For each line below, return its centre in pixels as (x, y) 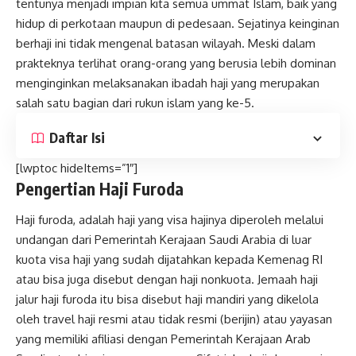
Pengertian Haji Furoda (100, 188)
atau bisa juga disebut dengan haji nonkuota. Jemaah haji (167, 280)
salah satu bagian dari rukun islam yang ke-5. (135, 103)
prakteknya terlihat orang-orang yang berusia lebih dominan (176, 63)
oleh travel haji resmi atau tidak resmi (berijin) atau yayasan (174, 319)
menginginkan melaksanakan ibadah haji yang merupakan (168, 83)
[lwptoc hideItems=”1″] (77, 168)
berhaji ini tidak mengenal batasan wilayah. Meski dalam (166, 43)
